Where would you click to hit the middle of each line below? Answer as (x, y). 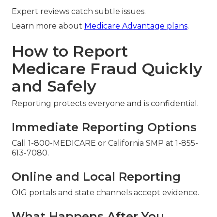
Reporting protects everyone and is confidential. (105, 103)
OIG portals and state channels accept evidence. (105, 192)
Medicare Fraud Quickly (107, 68)
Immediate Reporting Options (104, 127)
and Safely (54, 86)
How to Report (70, 51)
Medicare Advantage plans (136, 26)
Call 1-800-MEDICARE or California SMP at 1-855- (105, 143)
